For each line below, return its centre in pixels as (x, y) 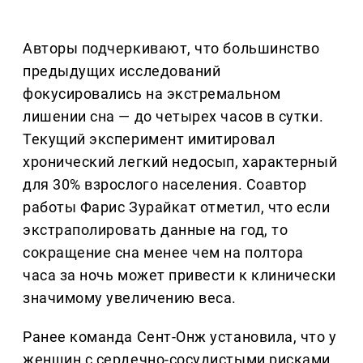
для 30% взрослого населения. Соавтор (165, 185)
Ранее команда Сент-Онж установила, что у (180, 337)
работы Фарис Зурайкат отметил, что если (177, 207)
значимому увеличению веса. (130, 298)
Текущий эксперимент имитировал (149, 139)
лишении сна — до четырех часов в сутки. (173, 117)
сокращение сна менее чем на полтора (163, 253)
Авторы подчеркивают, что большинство (171, 49)
